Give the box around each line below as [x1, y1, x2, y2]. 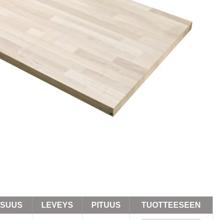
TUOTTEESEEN [141, 201, 201, 209]
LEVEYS [41, 201, 73, 209]
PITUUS [91, 201, 121, 209]
